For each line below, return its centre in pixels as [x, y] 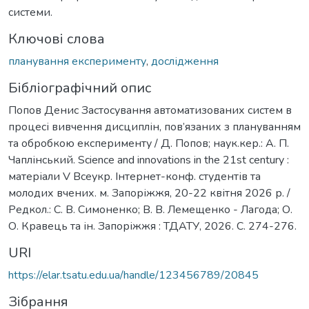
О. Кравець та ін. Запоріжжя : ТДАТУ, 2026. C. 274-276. [152, 226]
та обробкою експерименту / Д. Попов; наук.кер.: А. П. [149, 143]
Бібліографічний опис [80, 88]
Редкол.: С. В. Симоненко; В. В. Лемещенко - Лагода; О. [150, 209]
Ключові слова [57, 39]
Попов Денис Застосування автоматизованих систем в [150, 110]
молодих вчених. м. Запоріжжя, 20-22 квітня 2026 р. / [149, 193]
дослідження [185, 61]
